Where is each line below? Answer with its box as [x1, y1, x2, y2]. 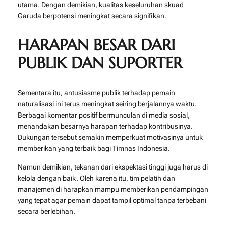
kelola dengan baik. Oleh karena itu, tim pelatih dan [17, 174, 175, 182]
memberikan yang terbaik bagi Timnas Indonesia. [17, 144, 170, 153]
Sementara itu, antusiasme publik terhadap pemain [17, 89, 175, 97]
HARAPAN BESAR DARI [17, 35, 175, 55]
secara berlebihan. [17, 207, 75, 215]
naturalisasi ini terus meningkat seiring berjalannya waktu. [17, 100, 197, 108]
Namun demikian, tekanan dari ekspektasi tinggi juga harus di [17, 162, 208, 171]
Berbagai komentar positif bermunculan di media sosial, [17, 111, 190, 120]
